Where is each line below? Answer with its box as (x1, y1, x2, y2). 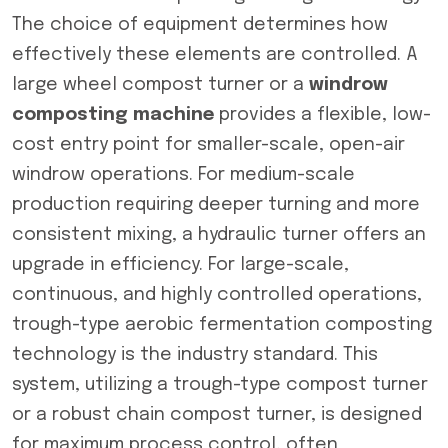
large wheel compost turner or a (12, 76, 309, 94)
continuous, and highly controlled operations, (12, 286, 422, 304)
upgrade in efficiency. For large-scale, (12, 256, 349, 274)
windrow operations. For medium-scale (12, 166, 355, 184)
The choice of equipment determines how (12, 16, 388, 34)
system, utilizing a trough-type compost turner (12, 376, 428, 394)
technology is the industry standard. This (12, 346, 378, 364)
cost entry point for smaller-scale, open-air (12, 136, 405, 154)
